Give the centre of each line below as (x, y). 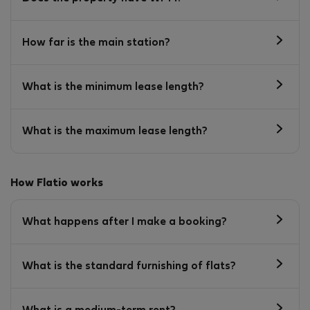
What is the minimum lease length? (113, 87)
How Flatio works (57, 184)
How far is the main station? (96, 43)
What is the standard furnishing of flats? (129, 266)
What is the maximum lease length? (115, 131)
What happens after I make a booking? (125, 222)
